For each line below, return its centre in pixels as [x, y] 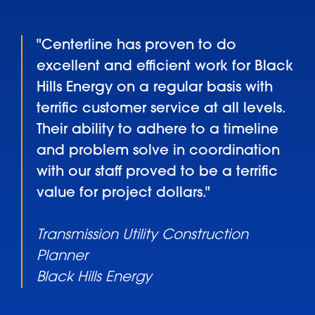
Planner [62, 256]
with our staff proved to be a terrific [157, 172]
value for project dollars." [123, 193]
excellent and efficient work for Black [165, 66]
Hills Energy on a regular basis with [155, 88]
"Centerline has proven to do [136, 45]
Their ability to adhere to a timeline [157, 130]
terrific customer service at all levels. [161, 109]
